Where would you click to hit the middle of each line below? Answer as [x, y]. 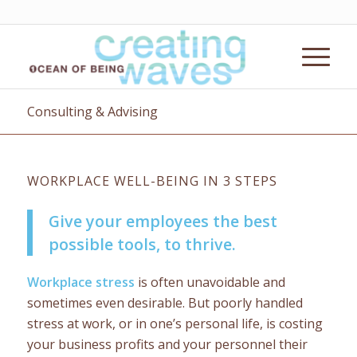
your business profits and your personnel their [167, 344]
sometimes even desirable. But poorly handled [165, 302]
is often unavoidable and [210, 282]
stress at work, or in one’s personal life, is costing [175, 323]
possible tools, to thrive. [142, 244]
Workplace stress [80, 282]
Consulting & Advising [92, 112]
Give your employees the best [163, 221]
